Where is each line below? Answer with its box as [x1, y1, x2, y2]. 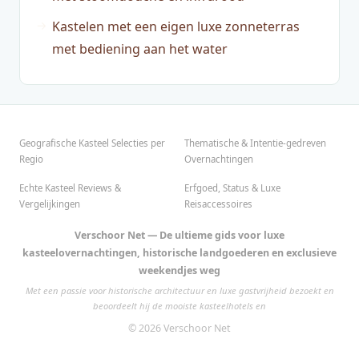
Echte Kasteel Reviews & [19, 182, 121, 195]
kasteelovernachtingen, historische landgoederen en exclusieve [22, 246, 337, 260]
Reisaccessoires [184, 198, 252, 211]
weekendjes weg [139, 264, 220, 278]
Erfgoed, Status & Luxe [184, 182, 280, 195]
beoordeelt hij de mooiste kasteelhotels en [93, 300, 266, 313]
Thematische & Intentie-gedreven [184, 137, 326, 150]
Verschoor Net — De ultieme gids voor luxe [75, 228, 284, 243]
